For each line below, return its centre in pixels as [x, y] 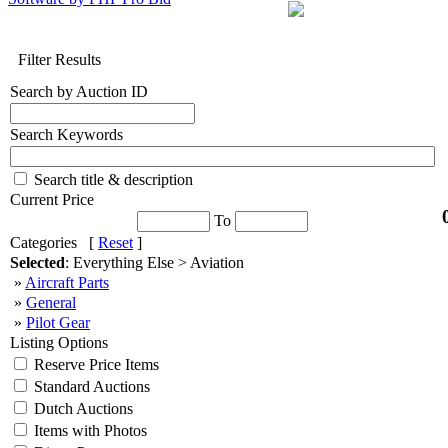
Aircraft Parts [67, 282]
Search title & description [111, 179]
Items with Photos [88, 430]
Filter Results [59, 59]
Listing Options [59, 342]
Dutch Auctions [81, 408]
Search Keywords [66, 134]
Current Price [52, 199]
